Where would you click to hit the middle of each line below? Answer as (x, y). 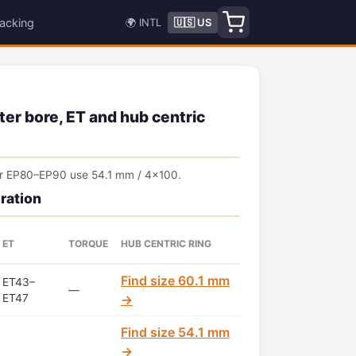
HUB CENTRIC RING (166, 244)
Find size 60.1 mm (175, 281)
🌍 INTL (143, 22)
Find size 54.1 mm (175, 332)
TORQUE (88, 244)
